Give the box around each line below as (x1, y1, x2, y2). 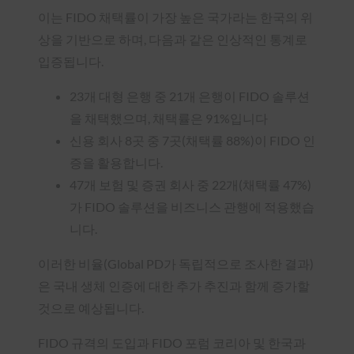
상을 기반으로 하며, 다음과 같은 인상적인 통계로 (38, 31, 307, 47)
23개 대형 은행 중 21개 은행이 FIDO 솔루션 (70, 88, 310, 104)
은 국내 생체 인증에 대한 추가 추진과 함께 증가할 (38, 277, 310, 293)
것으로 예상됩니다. (38, 299, 144, 315)
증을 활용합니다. (70, 154, 163, 170)
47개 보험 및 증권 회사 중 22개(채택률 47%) (70, 176, 311, 192)
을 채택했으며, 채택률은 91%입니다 (70, 110, 268, 126)
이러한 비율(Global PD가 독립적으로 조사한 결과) (38, 255, 314, 271)
